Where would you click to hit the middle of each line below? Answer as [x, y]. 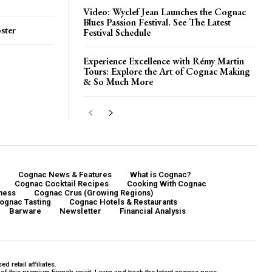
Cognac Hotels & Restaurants [123, 202]
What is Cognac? [161, 175]
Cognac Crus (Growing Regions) [93, 193]
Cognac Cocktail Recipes [62, 184]
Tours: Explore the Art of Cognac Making [167, 71]
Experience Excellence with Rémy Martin [164, 61]
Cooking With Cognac [167, 184]
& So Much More [118, 82]
